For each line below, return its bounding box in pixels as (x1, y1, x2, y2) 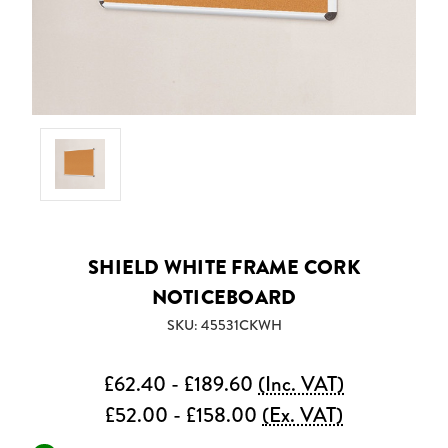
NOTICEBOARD (151, 282, 297, 312)
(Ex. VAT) (262, 399, 343, 430)
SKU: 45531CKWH (166, 314, 282, 335)
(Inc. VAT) (258, 368, 344, 399)
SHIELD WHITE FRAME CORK (88, 252, 360, 282)
